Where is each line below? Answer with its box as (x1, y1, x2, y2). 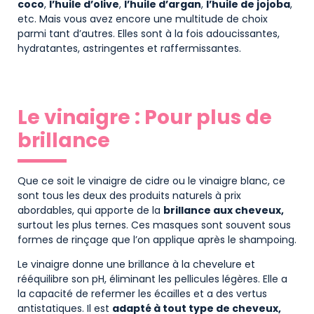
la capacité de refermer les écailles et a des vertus (18, 287, 267, 301)
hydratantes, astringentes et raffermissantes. (18, 41, 241, 56)
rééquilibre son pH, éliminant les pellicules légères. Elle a (18, 272, 287, 287)
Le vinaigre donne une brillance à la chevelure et (18, 257, 255, 272)
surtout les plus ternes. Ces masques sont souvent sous (18, 217, 291, 232)
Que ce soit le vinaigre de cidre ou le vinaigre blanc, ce (18, 173, 285, 188)
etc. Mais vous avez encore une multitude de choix (18, 12, 268, 27)
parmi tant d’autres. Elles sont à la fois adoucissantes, (18, 27, 280, 41)
